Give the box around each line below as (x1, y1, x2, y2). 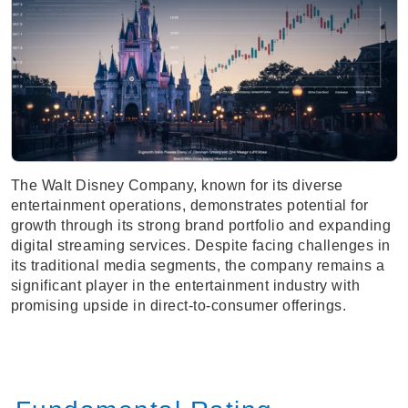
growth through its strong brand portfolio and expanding (10, 218, 391, 234)
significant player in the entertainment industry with (10, 278, 360, 294)
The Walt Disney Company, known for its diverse (10, 178, 343, 194)
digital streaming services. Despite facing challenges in (10, 238, 391, 254)
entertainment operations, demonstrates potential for (10, 198, 369, 214)
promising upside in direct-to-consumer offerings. (10, 298, 346, 314)
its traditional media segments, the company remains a (10, 258, 384, 274)
